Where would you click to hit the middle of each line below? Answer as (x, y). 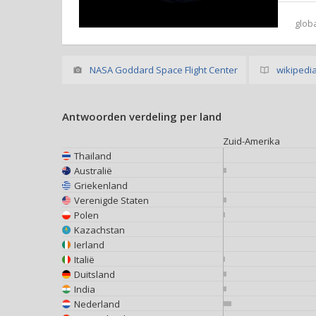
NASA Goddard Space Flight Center (164, 70)
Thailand (93, 156)
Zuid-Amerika (251, 141)
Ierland (89, 244)
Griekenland (101, 185)
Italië (84, 259)
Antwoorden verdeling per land (142, 116)
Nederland (97, 304)
